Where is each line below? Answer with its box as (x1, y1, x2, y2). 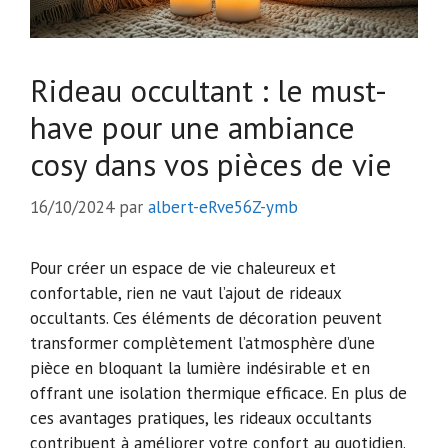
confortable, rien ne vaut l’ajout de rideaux (30, 281, 341, 304)
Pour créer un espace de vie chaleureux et (30, 256, 336, 279)
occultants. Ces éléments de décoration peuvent (30, 306, 382, 329)
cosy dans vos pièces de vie (30, 144, 392, 186)
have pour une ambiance (30, 107, 355, 149)
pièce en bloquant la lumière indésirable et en (30, 356, 370, 379)
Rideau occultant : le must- (30, 70, 387, 112)
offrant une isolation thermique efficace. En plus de (30, 381, 407, 404)
